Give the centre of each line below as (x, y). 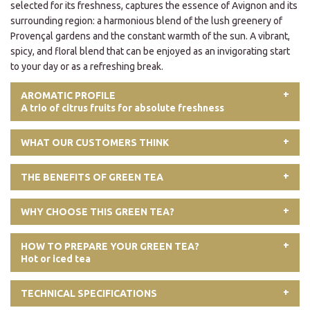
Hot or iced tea (56, 259)
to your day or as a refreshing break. (87, 66)
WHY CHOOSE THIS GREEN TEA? (98, 212)
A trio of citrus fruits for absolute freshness (122, 108)
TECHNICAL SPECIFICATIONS (89, 293)
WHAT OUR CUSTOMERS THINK (95, 143)
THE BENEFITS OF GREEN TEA (92, 177)
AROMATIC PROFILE (68, 95)
